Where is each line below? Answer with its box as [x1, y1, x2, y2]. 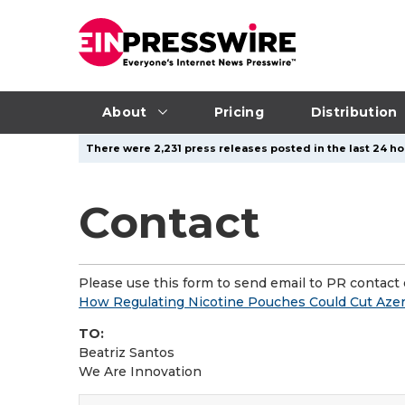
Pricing [213, 103, 264, 120]
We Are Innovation [79, 363, 202, 380]
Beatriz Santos [79, 344, 174, 361]
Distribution [310, 103, 398, 120]
